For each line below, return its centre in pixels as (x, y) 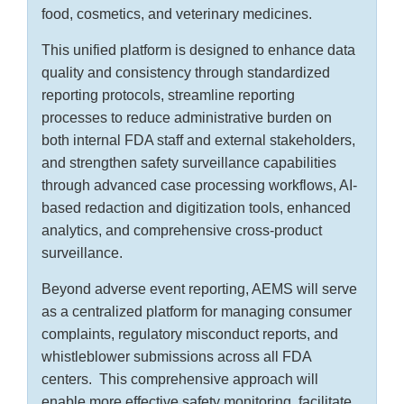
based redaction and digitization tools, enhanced (196, 208)
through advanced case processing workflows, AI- (199, 186)
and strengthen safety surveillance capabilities (189, 163)
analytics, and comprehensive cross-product (182, 231)
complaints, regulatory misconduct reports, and (190, 335)
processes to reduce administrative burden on (187, 118)
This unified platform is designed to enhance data (198, 50)
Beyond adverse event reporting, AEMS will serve (199, 289)
